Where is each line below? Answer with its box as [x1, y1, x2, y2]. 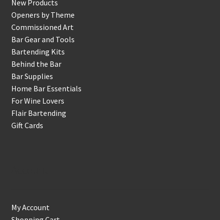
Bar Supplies [11, 71, 53, 82]
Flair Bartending [11, 108, 66, 118]
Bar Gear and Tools [11, 34, 75, 45]
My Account [11, 202, 50, 212]
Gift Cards [11, 120, 43, 131]
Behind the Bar [11, 59, 61, 69]
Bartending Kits [11, 47, 65, 57]
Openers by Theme [11, 10, 75, 20]
